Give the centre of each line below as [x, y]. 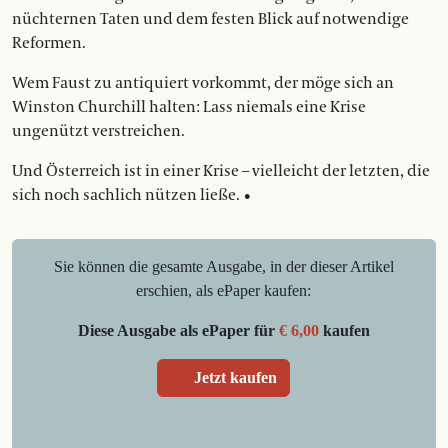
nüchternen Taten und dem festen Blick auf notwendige [210, 19]
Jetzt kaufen [236, 377]
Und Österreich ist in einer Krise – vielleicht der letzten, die [221, 171]
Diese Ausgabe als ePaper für [178, 330]
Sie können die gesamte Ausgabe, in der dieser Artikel [223, 266]
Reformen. [49, 43]
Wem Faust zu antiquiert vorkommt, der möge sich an [203, 83]
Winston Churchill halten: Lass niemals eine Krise [189, 107]
